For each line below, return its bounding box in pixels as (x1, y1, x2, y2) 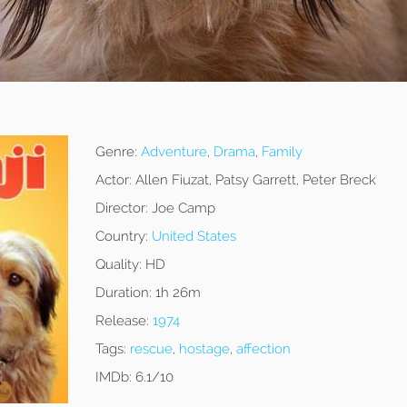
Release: (94, 313, 149, 330)
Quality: (94, 256, 142, 273)
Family (261, 144, 303, 161)
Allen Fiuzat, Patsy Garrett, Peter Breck (131, 172, 376, 189)
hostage (178, 341, 230, 358)
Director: (94, 200, 148, 217)
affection (235, 341, 291, 358)
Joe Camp (147, 200, 215, 217)
